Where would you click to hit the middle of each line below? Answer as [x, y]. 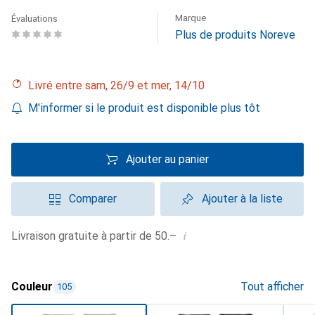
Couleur [32, 287]
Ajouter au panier [167, 159]
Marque [191, 18]
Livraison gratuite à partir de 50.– [97, 236]
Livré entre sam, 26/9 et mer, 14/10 [120, 85]
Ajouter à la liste [242, 199]
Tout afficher [272, 287]
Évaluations [34, 19]
